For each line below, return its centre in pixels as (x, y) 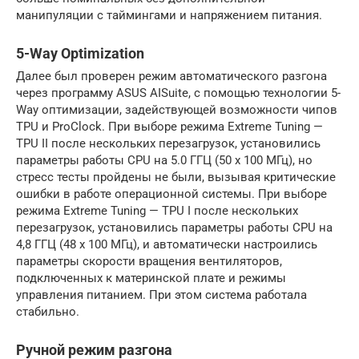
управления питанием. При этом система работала (161, 294)
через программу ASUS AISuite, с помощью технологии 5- (178, 93)
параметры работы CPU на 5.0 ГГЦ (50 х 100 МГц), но (164, 160)
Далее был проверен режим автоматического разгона (171, 76)
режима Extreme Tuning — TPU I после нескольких (157, 210)
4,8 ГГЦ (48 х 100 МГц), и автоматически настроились (167, 244)
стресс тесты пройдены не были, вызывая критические (176, 177)
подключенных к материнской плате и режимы (151, 278)
